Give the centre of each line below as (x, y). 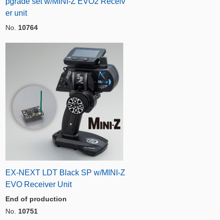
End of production (36, 199)
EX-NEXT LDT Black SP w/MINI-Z (65, 172)
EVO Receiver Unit (39, 184)
